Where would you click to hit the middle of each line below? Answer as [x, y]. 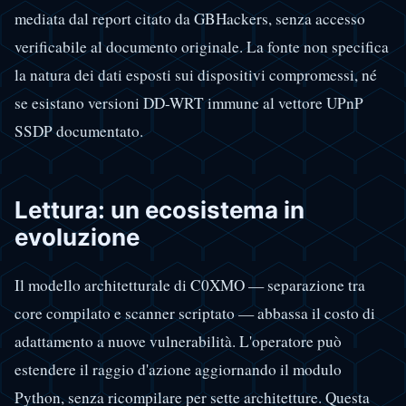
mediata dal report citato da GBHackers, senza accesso [190, 19]
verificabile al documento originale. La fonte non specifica [202, 47]
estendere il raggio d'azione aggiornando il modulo [178, 369]
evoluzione [77, 237]
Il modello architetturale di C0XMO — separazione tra [190, 285]
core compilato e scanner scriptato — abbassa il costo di [195, 313]
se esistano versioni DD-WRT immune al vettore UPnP [189, 103]
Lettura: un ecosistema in [159, 210]
